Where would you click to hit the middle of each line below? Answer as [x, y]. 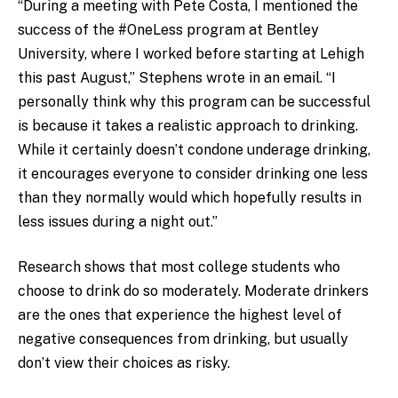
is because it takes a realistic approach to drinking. [188, 125]
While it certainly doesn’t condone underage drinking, [194, 149]
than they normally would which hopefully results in [190, 197]
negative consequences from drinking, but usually [183, 339]
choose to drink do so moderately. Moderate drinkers [193, 291]
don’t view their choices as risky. [124, 363]
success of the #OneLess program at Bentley [168, 29]
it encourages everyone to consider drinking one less [193, 173]
